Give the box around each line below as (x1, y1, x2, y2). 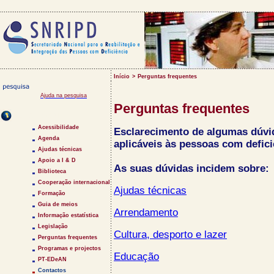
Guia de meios (38, 201, 78, 207)
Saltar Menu (12, 109, 59, 120)
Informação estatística (38, 212, 98, 218)
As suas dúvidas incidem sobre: (114, 163, 269, 174)
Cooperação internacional (38, 179, 110, 185)
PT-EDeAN (38, 256, 67, 262)
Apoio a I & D (38, 157, 76, 163)
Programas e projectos (38, 245, 101, 251)
